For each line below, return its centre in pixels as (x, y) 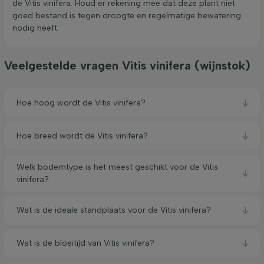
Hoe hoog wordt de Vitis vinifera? (81, 103)
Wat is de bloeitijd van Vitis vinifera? (85, 243)
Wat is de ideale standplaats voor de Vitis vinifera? (114, 210)
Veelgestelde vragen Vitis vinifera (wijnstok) (127, 66)
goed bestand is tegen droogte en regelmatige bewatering (127, 16)
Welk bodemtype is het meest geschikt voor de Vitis (117, 167)
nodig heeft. (36, 28)
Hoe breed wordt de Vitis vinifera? (82, 136)
